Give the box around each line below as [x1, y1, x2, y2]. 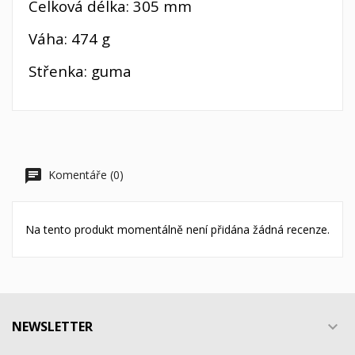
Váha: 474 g [29, 28, 110, 48]
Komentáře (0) [45, 166, 124, 182]
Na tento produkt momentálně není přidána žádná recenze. [25, 221, 330, 237]
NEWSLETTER [12, 317, 93, 335]
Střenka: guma [29, 60, 132, 81]
